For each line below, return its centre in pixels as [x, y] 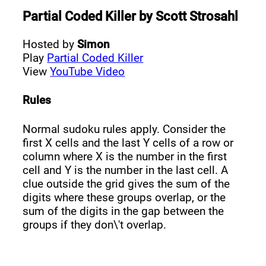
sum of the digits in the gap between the [123, 211]
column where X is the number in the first [125, 156]
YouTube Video [88, 71]
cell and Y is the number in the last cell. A [126, 170]
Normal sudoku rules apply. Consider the [124, 129]
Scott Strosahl [197, 16]
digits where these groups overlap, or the [124, 197]
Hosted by [50, 44]
